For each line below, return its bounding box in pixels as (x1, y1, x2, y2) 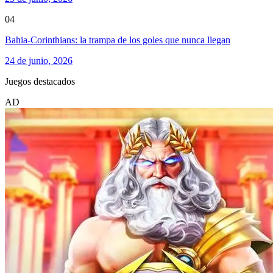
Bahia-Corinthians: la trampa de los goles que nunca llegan (5, 34, 230, 45)
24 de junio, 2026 (5, 55, 73, 66)
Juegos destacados (5, 76, 75, 87)
